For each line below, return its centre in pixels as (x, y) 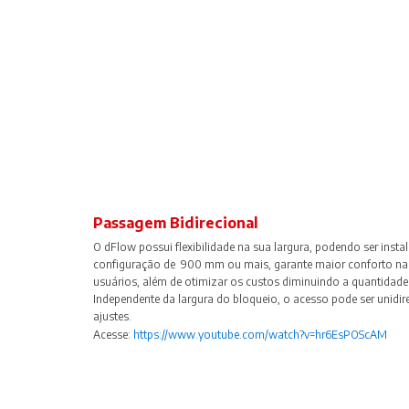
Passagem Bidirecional (176, 222)
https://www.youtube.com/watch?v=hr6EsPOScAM (260, 335)
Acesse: (113, 335)
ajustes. (112, 317)
